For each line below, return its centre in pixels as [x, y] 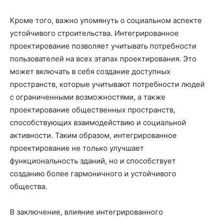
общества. [28, 187]
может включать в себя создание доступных [90, 72]
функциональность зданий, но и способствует [93, 161]
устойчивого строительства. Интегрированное [94, 33]
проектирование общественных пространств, [93, 110]
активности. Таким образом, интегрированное [93, 136]
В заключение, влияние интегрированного [86, 212]
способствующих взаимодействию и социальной [98, 123]
